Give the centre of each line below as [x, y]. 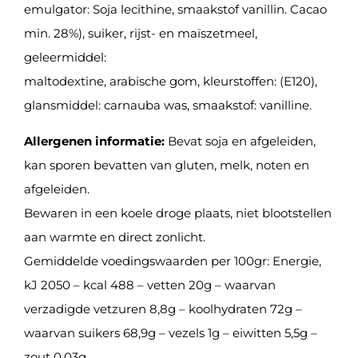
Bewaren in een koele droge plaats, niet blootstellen [178, 213]
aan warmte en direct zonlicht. [115, 237]
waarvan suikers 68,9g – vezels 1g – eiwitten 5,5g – [171, 332]
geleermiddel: [65, 57]
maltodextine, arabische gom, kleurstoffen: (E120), [171, 81]
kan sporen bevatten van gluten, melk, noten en [167, 165]
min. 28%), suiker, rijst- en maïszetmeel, [141, 33]
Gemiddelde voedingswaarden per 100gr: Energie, [173, 261]
